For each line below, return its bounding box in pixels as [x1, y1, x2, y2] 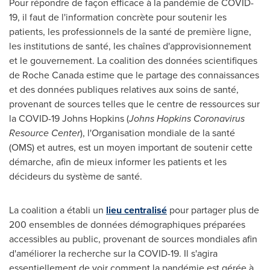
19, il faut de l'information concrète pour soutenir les [9, 10, 227, 24]
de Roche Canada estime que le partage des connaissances [9, 68, 259, 82]
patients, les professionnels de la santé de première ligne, [9, 25, 251, 39]
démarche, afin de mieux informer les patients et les [9, 155, 227, 169]
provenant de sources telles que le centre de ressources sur [9, 97, 260, 111]
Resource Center [9, 126, 80, 140]
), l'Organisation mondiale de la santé [80, 126, 235, 140]
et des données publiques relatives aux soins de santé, [9, 83, 239, 96]
